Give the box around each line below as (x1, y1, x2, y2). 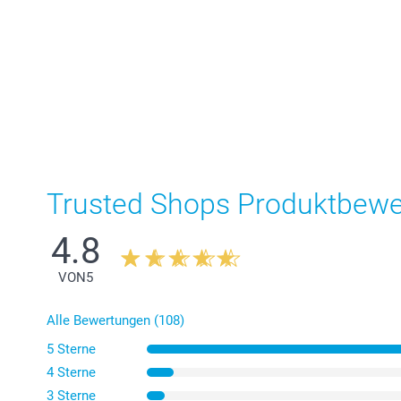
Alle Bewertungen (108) (47, 312, 184, 329)
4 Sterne (47, 364, 96, 381)
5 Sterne (47, 341, 96, 358)
